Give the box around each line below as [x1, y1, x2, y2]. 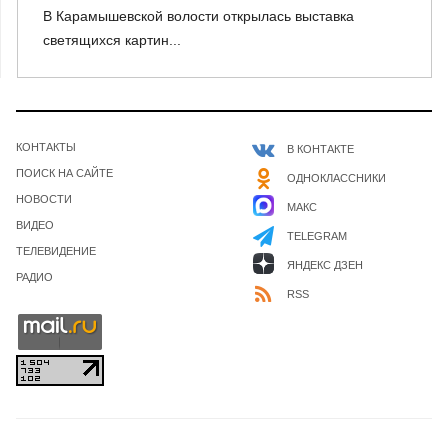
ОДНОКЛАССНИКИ [287, 171, 386, 184]
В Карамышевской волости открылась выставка [43, 7, 354, 24]
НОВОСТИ [16, 192, 72, 205]
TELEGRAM [287, 229, 347, 242]
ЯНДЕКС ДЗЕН [287, 258, 363, 271]
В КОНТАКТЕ [287, 142, 354, 155]
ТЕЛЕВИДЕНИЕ [16, 244, 96, 257]
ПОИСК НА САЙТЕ [16, 166, 113, 179]
